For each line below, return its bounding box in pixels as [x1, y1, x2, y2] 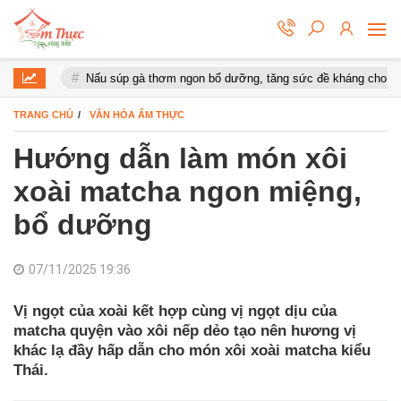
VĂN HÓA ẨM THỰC [90, 109, 184, 120]
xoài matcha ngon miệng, [13, 175, 362, 208]
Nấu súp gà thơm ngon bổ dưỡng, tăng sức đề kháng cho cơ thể [53, 72, 392, 85]
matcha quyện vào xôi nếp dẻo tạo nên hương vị [13, 322, 356, 339]
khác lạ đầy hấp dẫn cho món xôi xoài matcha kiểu [13, 342, 371, 359]
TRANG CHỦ [13, 109, 73, 120]
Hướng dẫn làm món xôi [13, 142, 347, 175]
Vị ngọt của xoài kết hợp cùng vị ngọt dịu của [13, 303, 337, 320]
